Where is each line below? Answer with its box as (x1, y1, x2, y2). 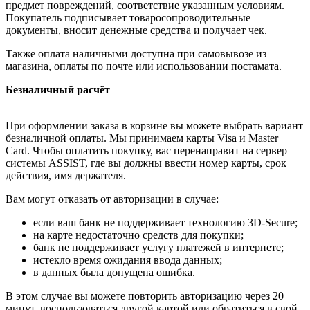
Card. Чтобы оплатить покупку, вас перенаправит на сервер (6, 145, 287, 157)
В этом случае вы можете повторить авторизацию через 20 (6, 290, 284, 302)
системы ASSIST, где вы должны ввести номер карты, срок (6, 157, 286, 170)
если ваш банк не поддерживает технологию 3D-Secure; (33, 217, 298, 229)
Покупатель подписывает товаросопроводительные (6, 12, 250, 24)
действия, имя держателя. (6, 170, 126, 182)
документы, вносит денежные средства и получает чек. (6, 24, 267, 37)
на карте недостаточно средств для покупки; (33, 229, 244, 241)
